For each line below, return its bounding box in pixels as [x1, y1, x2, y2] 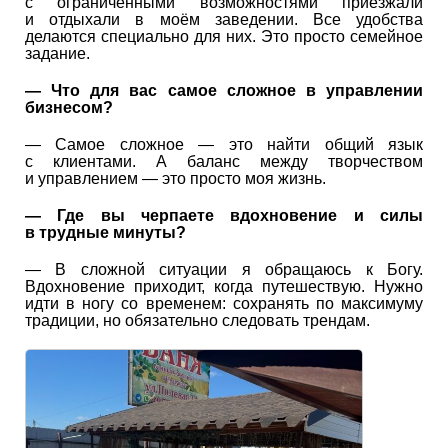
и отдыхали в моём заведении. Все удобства [25, 11, 423, 29]
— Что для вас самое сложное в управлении [25, 82, 423, 100]
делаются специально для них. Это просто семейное [25, 28, 423, 46]
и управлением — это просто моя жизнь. [25, 170, 326, 188]
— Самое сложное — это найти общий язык [25, 136, 423, 154]
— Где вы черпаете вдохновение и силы [25, 207, 423, 225]
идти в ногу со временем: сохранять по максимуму [25, 295, 423, 313]
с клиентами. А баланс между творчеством [25, 153, 423, 171]
